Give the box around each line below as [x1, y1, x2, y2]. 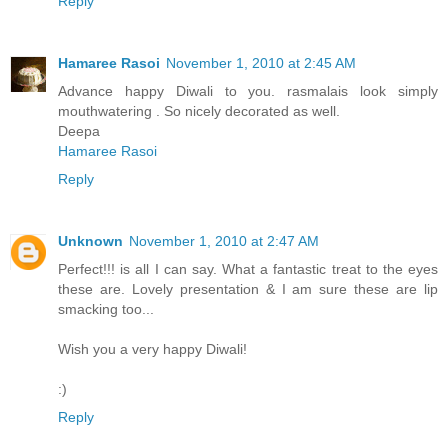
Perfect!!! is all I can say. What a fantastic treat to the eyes [58, 261, 438, 278]
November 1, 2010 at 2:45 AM [166, 55, 356, 72]
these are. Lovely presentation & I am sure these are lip [58, 281, 438, 298]
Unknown [58, 233, 123, 250]
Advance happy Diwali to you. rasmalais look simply [58, 83, 438, 100]
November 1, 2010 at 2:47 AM [129, 233, 319, 250]
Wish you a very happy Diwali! [58, 341, 247, 358]
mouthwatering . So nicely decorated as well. [58, 103, 340, 120]
